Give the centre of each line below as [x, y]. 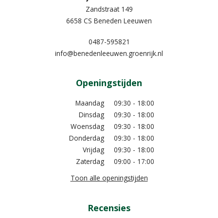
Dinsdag [91, 115]
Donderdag [87, 138]
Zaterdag [90, 162]
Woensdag [87, 127]
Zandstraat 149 [109, 9]
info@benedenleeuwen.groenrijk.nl [109, 53]
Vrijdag [93, 150]
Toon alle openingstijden [109, 178]
